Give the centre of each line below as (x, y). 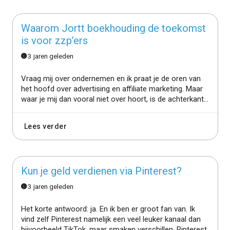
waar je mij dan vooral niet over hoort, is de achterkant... (114, 99)
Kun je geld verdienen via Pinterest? (101, 171)
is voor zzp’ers (54, 40)
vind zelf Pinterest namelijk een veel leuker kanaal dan (111, 219)
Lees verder (45, 126)
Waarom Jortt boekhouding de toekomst (113, 28)
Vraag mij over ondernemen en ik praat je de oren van (111, 78)
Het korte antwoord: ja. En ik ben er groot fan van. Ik (108, 209)
